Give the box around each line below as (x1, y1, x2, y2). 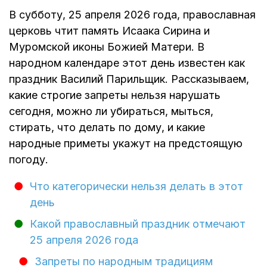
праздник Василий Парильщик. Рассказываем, (9, 73, 249, 85)
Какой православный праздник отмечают (30, 218, 246, 230)
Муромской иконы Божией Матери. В (9, 41, 204, 53)
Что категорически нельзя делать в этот (30, 180, 243, 193)
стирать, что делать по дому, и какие (9, 121, 205, 133)
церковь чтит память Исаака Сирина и (9, 24, 210, 37)
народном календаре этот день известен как (9, 57, 245, 69)
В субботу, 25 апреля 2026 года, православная (9, 8, 256, 21)
